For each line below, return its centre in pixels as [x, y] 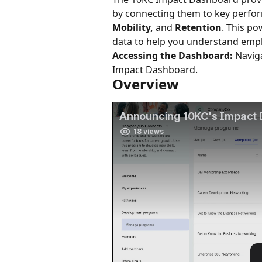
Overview [146, 84]
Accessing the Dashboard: [173, 56]
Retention [198, 28]
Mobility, [133, 28]
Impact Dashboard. [155, 70]
